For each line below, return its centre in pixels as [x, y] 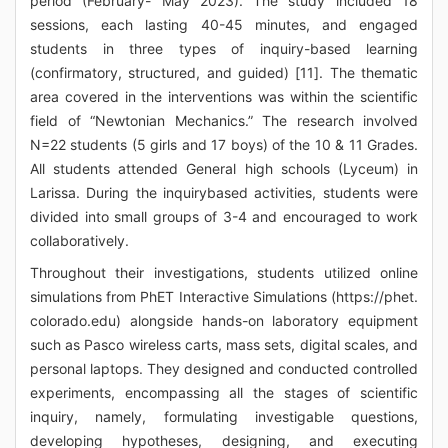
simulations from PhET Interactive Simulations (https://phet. [224, 296]
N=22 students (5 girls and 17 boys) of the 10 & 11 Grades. [224, 144]
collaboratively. [79, 240]
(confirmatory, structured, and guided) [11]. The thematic [224, 72]
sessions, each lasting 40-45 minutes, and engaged [224, 24]
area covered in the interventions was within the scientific [224, 96]
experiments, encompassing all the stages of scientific [224, 392]
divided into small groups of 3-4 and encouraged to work [224, 216]
